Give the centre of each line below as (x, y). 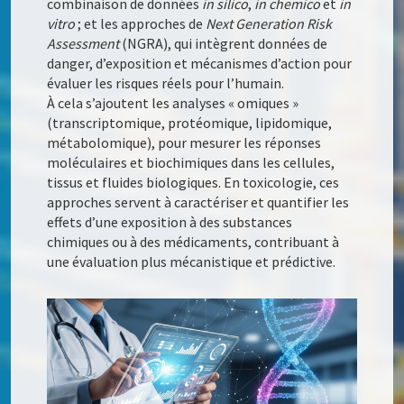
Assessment (83, 43)
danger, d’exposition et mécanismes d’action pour (200, 63)
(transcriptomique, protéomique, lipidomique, (190, 122)
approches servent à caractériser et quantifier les (198, 202)
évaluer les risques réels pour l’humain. (166, 83)
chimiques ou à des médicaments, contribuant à (193, 241)
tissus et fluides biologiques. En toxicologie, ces (193, 182)
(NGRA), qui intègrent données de (224, 43)
